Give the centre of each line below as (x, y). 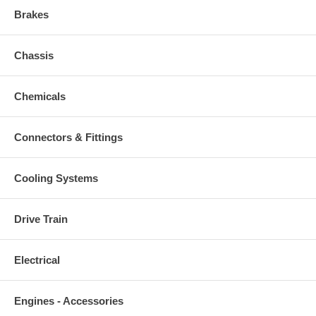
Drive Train (41, 219)
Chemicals (40, 96)
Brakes (31, 14)
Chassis (34, 55)
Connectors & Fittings (68, 137)
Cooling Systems (56, 178)
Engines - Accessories (69, 300)
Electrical (37, 260)
